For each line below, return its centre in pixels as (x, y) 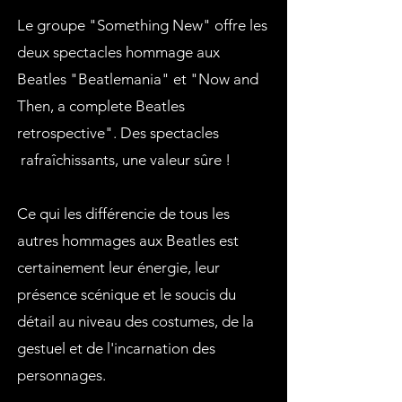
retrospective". (67, 133)
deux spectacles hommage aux (118, 52)
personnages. (61, 375)
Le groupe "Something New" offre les (142, 25)
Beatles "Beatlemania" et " (108, 79)
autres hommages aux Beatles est (128, 240)
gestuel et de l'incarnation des (116, 348)
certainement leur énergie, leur (118, 267)
